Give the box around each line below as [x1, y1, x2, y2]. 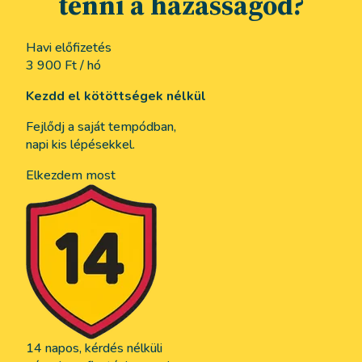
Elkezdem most [26, 166, 116, 184]
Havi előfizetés [26, 38, 112, 57]
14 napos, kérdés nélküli [26, 339, 162, 357]
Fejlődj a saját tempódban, [26, 117, 176, 136]
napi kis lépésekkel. [26, 135, 135, 154]
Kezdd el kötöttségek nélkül [26, 86, 206, 105]
